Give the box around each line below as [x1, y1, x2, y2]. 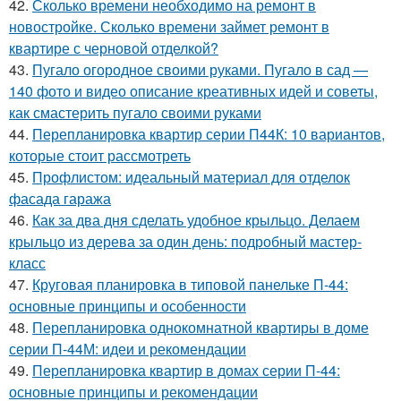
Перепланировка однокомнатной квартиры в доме [32, 317, 369, 338]
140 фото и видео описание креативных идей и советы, [9, 81, 378, 102]
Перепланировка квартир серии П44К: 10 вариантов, [32, 124, 385, 145]
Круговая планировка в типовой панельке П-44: [32, 274, 348, 295]
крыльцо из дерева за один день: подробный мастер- [9, 231, 362, 252]
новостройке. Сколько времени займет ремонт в [9, 16, 329, 38]
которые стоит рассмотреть [9, 145, 191, 166]
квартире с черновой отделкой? [9, 38, 218, 59]
